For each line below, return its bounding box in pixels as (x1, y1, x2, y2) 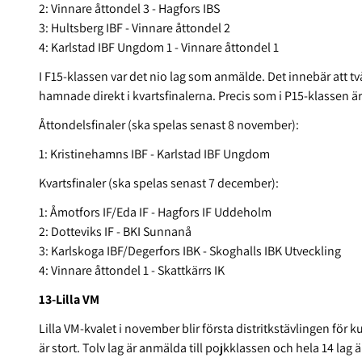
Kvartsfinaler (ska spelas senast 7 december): (39, 175, 279, 192)
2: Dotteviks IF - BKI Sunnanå (39, 223, 192, 241)
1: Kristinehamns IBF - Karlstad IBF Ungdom (39, 145, 270, 163)
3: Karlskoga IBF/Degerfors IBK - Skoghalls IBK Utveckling (39, 242, 341, 260)
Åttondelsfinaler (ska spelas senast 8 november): (39, 116, 299, 134)
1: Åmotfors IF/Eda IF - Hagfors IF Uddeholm (39, 204, 271, 221)
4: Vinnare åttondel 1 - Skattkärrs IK (39, 262, 225, 280)
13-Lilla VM (39, 291, 99, 309)
